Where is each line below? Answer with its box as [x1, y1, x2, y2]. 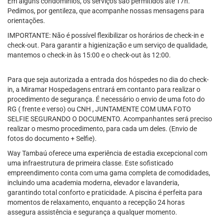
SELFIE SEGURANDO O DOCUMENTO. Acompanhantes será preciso [7, 115, 212, 123]
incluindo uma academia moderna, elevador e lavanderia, [7, 179, 179, 187]
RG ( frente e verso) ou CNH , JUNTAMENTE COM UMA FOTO [7, 105, 191, 113]
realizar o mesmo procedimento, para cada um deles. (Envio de [7, 125, 197, 133]
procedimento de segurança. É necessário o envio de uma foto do [7, 95, 205, 103]
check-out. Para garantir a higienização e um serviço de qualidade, [7, 41, 208, 49]
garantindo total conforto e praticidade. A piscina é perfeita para [7, 189, 202, 196]
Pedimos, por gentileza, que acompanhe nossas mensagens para [7, 7, 204, 15]
